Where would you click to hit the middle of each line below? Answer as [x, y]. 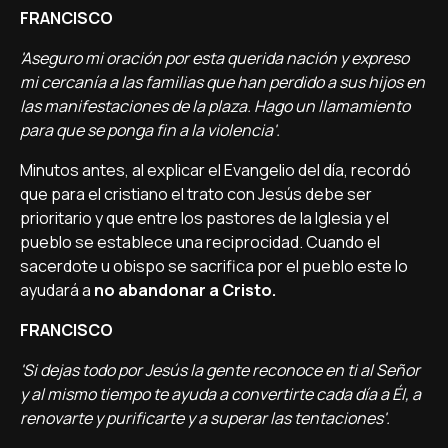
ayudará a [57, 290]
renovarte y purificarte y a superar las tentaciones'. [205, 418]
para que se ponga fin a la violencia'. [150, 130]
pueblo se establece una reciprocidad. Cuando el [200, 242]
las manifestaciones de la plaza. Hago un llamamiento [215, 106]
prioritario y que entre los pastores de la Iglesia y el [204, 218]
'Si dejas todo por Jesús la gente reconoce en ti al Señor [220, 370]
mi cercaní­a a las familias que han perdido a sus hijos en [222, 82]
